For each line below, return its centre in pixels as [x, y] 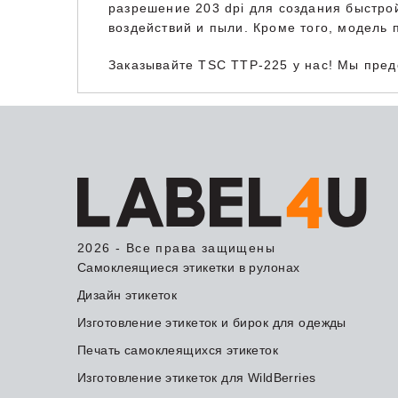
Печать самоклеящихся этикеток [178, 350]
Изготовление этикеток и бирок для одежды [212, 322]
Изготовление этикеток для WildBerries [197, 377]
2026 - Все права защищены [176, 247]
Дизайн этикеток [127, 295]
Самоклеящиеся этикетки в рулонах [189, 267]
